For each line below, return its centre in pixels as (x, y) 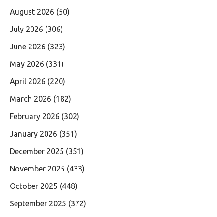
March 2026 (31, 99)
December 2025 (37, 151)
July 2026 (26, 29)
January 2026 (33, 133)
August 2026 (32, 11)
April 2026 (28, 81)
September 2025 (38, 203)
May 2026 (27, 64)
